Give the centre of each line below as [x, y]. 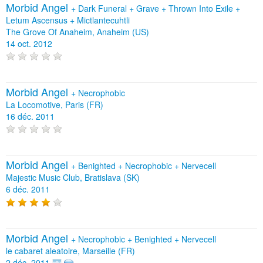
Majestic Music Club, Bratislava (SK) [73, 178]
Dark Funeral [104, 8]
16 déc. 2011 [30, 116]
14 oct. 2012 [29, 43]
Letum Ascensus [38, 20]
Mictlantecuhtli [103, 20]
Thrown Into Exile [202, 8]
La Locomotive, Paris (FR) [55, 104]
